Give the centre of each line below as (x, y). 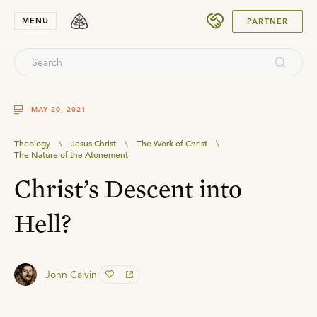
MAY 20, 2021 (59, 109)
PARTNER (267, 21)
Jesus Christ (93, 143)
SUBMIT (264, 15)
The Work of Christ (172, 143)
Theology (32, 143)
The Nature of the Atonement (71, 154)
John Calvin (71, 275)
